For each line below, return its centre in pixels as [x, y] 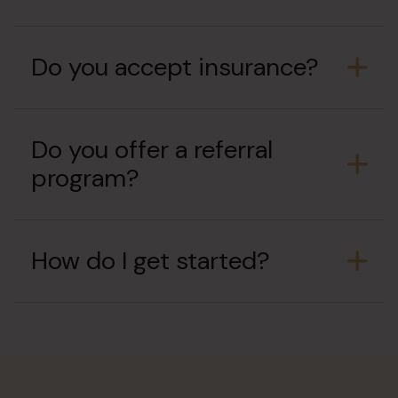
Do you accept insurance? [175, 68]
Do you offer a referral [152, 150]
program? [85, 179]
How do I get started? [151, 261]
